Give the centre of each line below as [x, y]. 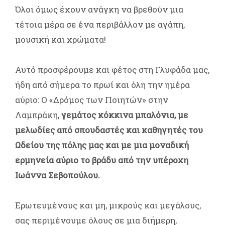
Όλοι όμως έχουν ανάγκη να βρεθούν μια [99, 9]
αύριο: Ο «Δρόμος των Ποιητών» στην [92, 99]
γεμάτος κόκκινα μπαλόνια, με [125, 115]
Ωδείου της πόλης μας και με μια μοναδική [102, 145]
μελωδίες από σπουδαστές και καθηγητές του [109, 130]
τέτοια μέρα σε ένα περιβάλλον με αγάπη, [100, 24]
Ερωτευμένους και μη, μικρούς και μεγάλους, [108, 205]
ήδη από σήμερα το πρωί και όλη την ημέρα [102, 84]
